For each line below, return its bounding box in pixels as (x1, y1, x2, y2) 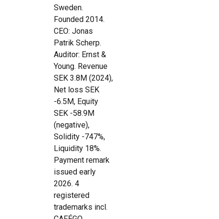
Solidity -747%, (54, 132, 105, 141)
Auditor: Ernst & (54, 50, 106, 59)
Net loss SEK (54, 85, 99, 94)
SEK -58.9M (54, 109, 94, 118)
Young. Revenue (54, 62, 108, 71)
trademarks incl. (54, 202, 108, 212)
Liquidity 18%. (54, 144, 101, 153)
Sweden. (54, 3, 83, 12)
